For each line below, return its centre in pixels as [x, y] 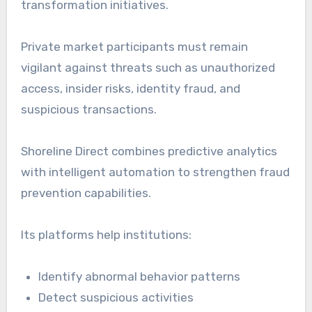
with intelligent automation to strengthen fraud [155, 172]
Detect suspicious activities [116, 298]
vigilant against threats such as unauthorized [148, 68]
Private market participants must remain [134, 47]
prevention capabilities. [86, 193]
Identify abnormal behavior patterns [140, 277]
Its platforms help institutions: [106, 235]
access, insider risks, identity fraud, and [130, 89]
